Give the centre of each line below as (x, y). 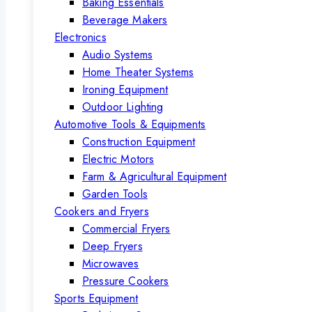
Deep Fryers (112, 247)
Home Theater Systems (138, 72)
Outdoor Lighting (123, 107)
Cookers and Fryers (102, 212)
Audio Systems (117, 55)
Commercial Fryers (126, 229)
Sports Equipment (96, 299)
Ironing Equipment (125, 90)
